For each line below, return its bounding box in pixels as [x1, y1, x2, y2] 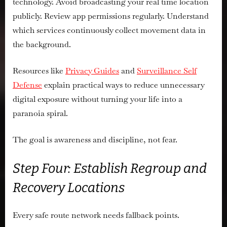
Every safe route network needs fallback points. [13, 209, 179, 220]
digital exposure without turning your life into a [13, 94, 182, 105]
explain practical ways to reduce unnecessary [42, 80, 204, 91]
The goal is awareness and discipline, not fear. [13, 134, 177, 145]
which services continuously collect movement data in [13, 25, 206, 36]
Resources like [13, 65, 65, 77]
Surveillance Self [137, 65, 197, 77]
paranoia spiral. [13, 108, 68, 119]
